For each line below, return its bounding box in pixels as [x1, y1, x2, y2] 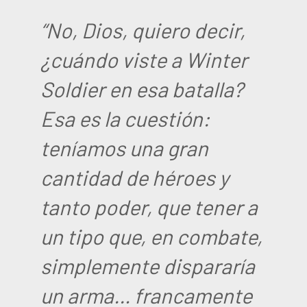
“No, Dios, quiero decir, [40, 16, 246, 42]
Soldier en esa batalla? [40, 75, 244, 101]
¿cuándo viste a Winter [40, 46, 248, 72]
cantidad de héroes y [40, 164, 230, 190]
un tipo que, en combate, [40, 223, 263, 249]
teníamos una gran [40, 134, 209, 160]
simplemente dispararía [40, 252, 256, 278]
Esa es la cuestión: [40, 105, 210, 131]
